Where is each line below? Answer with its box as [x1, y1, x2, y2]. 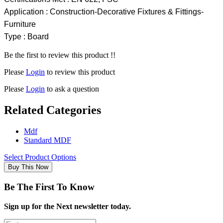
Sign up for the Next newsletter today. [4, 202, 131, 211]
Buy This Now [8, 163, 48, 171]
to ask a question [45, 85, 99, 94]
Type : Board [4, 32, 49, 41]
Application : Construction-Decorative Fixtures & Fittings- [4, 7, 204, 16]
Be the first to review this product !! [4, 51, 115, 60]
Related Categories [4, 104, 101, 117]
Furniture [4, 20, 36, 29]
